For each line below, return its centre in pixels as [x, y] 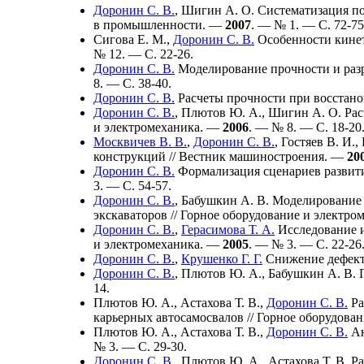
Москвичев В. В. [140, 141]
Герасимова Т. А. [228, 229]
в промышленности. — [159, 24]
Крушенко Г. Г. [222, 258]
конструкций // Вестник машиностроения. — [220, 156]
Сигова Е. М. [130, 39]
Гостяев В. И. [318, 141]
